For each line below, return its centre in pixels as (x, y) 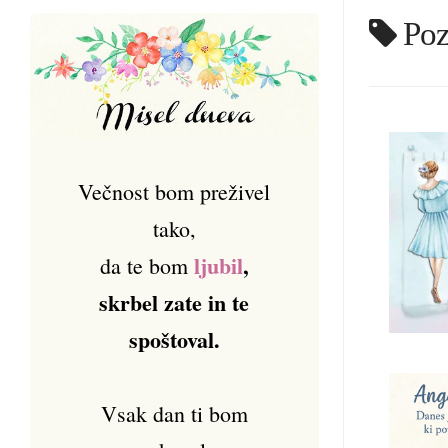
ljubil (218, 265)
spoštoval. (174, 339)
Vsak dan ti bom (174, 413)
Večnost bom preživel (174, 191)
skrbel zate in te (174, 302)
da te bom (143, 265)
